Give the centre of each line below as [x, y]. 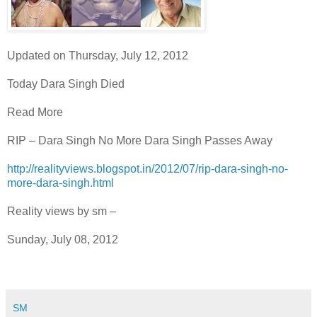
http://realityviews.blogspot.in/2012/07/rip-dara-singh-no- [148, 168]
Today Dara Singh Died [66, 83]
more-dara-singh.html [60, 183]
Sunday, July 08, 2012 [63, 239]
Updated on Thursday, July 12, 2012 [98, 55]
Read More [35, 112]
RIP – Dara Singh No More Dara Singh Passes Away [140, 140]
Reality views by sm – [62, 211]
